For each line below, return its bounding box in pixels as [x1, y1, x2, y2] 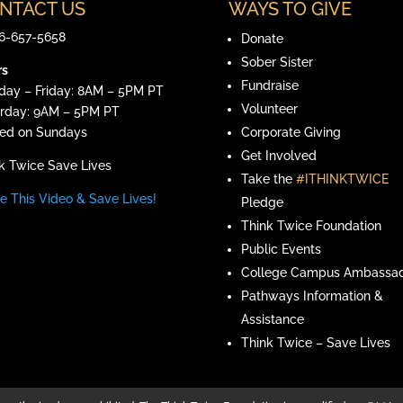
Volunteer [240, 102, 298, 117]
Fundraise [240, 78, 299, 94]
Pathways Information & [240, 289, 383, 304]
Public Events [240, 242, 321, 257]
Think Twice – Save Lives [240, 336, 390, 351]
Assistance [240, 312, 304, 327]
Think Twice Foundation [240, 219, 381, 234]
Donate [240, 31, 283, 47]
